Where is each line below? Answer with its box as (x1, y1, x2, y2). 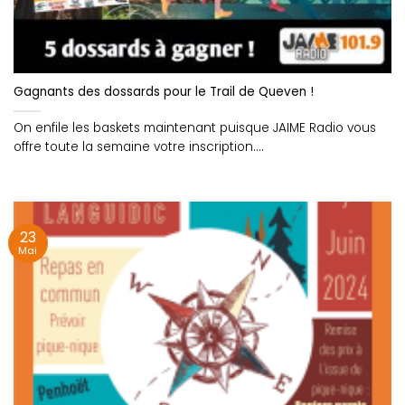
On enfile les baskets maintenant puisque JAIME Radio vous (14, 119, 376, 137)
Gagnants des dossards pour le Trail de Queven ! (14, 83, 314, 101)
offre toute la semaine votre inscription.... (14, 138, 264, 156)
